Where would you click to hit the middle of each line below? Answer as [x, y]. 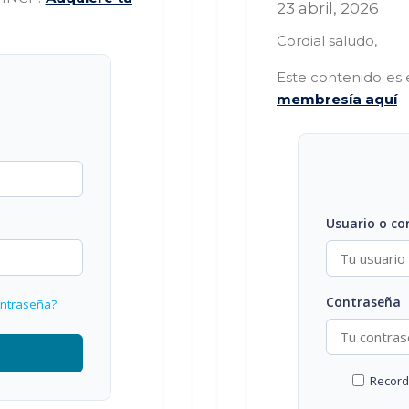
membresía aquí [337, 100]
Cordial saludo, [327, 41]
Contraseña [364, 302]
